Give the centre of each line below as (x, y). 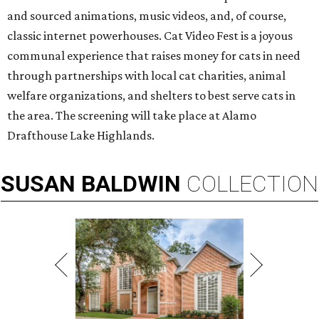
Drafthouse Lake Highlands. (81, 136)
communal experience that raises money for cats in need (154, 56)
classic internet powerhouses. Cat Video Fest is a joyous (150, 36)
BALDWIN (131, 184)
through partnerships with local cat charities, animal (146, 76)
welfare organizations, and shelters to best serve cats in (151, 96)
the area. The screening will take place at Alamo (132, 116)
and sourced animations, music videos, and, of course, (147, 16)
